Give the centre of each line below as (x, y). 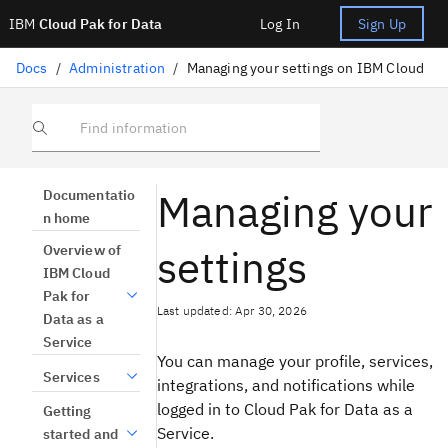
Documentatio (89, 195)
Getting (67, 411)
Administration (117, 67)
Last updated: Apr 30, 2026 (231, 309)
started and (80, 434)
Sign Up (381, 23)
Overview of (82, 250)
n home (66, 218)
